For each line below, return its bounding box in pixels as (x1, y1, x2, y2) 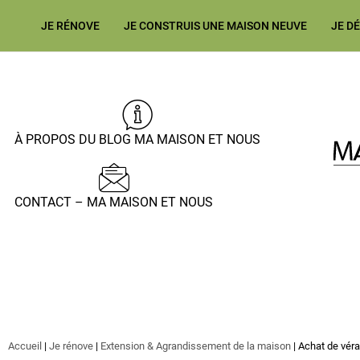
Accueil (8, 340, 42, 352)
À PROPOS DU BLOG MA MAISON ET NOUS (14, 132, 260, 147)
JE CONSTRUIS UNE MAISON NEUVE (123, 19, 307, 32)
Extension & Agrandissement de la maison (100, 340, 291, 352)
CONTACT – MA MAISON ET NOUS (14, 194, 213, 210)
